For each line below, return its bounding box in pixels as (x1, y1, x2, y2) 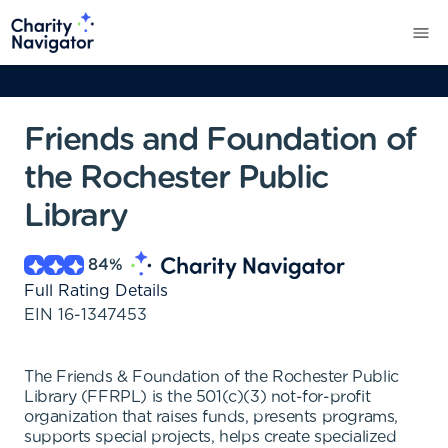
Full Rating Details (24, 283, 168, 299)
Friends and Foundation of (24, 124, 416, 156)
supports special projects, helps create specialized (24, 429, 397, 445)
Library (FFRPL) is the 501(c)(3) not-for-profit (24, 389, 371, 405)
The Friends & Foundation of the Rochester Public (24, 369, 399, 385)
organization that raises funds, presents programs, (24, 409, 399, 425)
